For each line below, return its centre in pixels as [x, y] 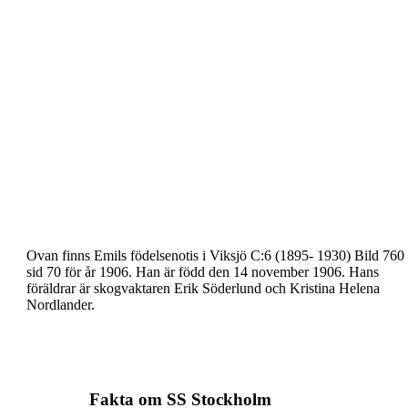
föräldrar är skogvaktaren [100, 288]
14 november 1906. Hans [306, 272]
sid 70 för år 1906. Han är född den [130, 272]
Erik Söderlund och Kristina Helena [277, 288]
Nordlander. [61, 305]
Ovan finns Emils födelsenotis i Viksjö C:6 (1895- [170, 255]
